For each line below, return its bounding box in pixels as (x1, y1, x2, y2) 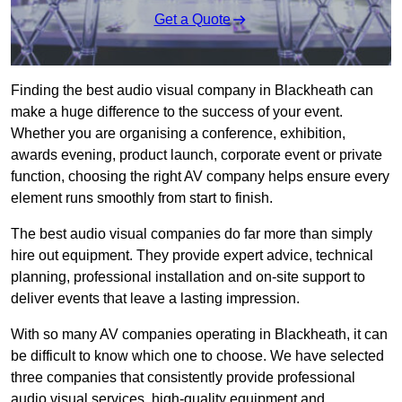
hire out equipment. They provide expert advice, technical (11, 248, 373, 264)
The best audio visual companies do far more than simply (11, 226, 372, 242)
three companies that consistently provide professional (11, 370, 355, 386)
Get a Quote (153, 12, 231, 28)
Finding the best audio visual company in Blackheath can (11, 83, 373, 99)
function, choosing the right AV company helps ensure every (11, 169, 389, 185)
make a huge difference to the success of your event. (11, 104, 343, 120)
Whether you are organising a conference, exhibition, (11, 126, 345, 142)
